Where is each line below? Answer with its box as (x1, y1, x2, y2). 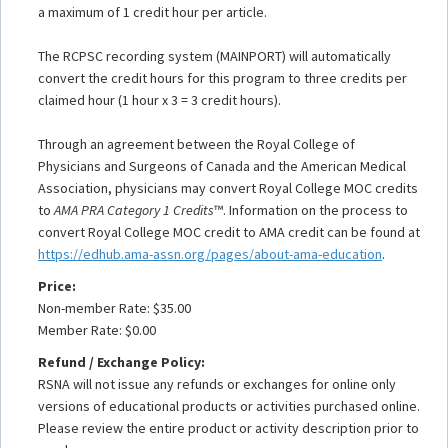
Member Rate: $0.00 (38, 320, 156, 339)
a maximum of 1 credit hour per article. (38, 2, 267, 21)
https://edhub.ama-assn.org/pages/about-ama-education (38, 244, 382, 263)
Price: (38, 276, 76, 295)
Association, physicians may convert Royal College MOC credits (38, 178, 418, 197)
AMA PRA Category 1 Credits (54, 200, 214, 219)
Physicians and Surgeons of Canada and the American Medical (38, 156, 406, 175)
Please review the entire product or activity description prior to (38, 418, 419, 437)
